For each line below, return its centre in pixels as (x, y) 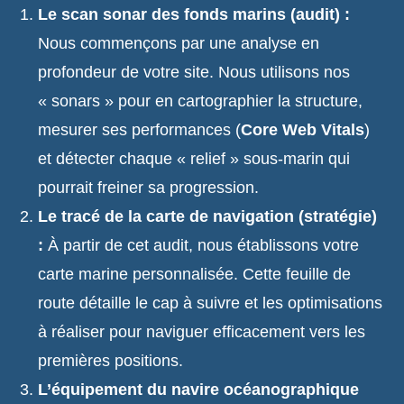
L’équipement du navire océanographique (199, 390)
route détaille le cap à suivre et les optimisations (211, 303)
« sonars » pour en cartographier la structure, (201, 101)
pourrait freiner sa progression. (149, 188)
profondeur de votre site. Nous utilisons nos (194, 72)
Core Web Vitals (303, 130)
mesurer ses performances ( (140, 130)
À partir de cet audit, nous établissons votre (202, 245)
